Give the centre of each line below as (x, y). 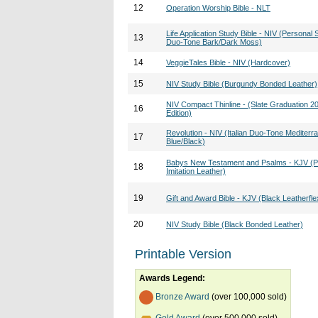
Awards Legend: (172, 278)
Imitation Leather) (196, 171)
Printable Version (183, 254)
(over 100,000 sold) (248, 297)
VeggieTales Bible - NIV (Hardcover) (228, 62)
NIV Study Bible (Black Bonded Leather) (235, 224)
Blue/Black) (186, 141)
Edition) (179, 113)
